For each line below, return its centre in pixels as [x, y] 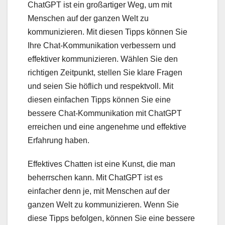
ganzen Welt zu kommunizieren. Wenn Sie [103, 205]
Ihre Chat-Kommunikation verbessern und [102, 46]
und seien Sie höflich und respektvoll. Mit [100, 86]
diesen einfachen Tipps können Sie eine [99, 100]
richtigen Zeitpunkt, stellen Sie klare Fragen [105, 73]
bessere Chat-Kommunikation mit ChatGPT [105, 114]
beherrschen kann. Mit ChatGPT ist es [95, 178]
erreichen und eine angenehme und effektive [107, 127]
